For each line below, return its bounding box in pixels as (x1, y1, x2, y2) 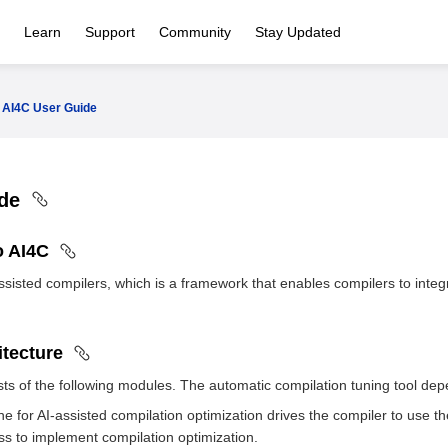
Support (85, 24, 135, 40)
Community (159, 24, 231, 40)
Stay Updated (255, 24, 341, 40)
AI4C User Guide (2, 101, 97, 115)
